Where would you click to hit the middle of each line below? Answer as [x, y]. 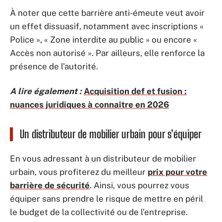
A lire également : [46, 91]
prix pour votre [177, 172]
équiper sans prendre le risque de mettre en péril [107, 199]
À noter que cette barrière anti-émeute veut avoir [107, 13]
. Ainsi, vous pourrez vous [139, 185]
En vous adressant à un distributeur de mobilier [103, 159]
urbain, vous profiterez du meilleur [79, 172]
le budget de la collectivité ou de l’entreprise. [100, 212]
